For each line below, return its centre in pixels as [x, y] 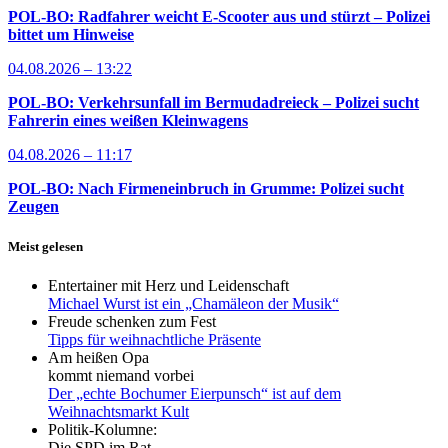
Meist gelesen [45, 246]
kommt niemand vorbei [121, 375]
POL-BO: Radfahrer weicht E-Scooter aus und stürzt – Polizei [219, 17]
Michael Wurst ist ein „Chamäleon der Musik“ [193, 303]
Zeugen [33, 207]
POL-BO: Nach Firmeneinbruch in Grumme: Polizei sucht [206, 189]
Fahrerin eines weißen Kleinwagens [128, 121]
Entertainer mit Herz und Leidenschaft [168, 285]
